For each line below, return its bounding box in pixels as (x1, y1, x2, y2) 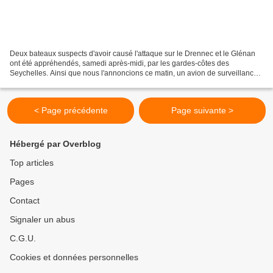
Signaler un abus (10, 214, 75, 225)
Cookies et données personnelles (10, 252, 138, 263)
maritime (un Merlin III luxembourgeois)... (10, 79, 144, 88)
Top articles (10, 158, 54, 168)
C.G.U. (10, 233, 36, 244)
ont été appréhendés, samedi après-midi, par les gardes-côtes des (10, 59, 229, 68)
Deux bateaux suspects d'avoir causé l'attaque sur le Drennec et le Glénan (10, 49, 255, 58)
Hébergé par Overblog (10, 139, 101, 149)
